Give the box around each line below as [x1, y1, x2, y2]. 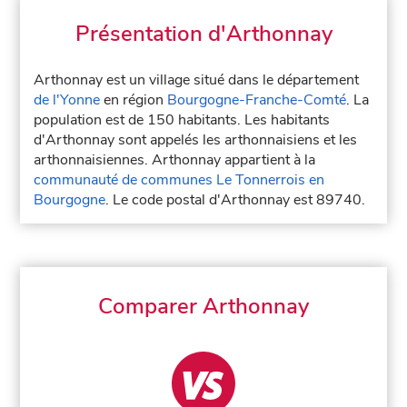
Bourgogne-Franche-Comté [167, 90, 347, 110]
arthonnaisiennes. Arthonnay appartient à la [34, 150, 316, 170]
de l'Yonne [34, 90, 101, 110]
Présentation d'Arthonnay [74, 19, 333, 48]
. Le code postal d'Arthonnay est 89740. [105, 190, 366, 210]
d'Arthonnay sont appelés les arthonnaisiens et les [34, 130, 358, 150]
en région [100, 90, 168, 110]
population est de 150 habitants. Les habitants [34, 110, 331, 130]
